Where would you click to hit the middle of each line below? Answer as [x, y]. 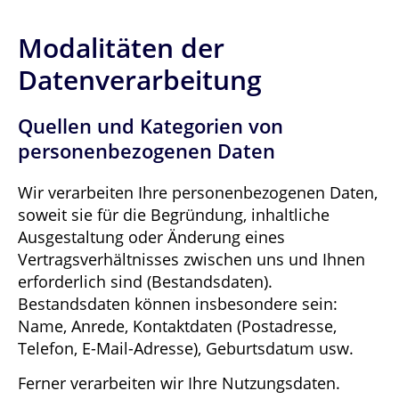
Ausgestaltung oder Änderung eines [151, 236]
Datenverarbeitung [140, 79]
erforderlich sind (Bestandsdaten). [145, 281]
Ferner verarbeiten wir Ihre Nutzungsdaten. [179, 383]
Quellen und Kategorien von [151, 126]
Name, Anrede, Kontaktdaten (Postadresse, [177, 326]
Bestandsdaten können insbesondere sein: [178, 303]
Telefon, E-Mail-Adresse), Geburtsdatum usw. [186, 348]
